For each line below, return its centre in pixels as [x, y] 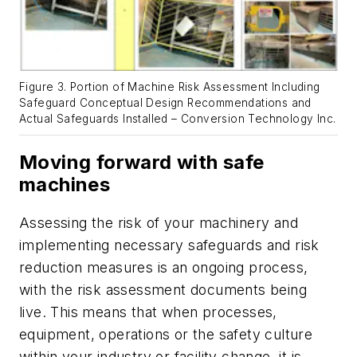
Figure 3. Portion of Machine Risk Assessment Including [170, 87]
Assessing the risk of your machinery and [159, 223]
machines [65, 185]
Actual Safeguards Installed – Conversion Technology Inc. [178, 119]
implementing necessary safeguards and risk [169, 245]
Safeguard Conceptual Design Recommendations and [165, 103]
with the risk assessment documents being [163, 290]
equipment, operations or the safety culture [166, 335]
